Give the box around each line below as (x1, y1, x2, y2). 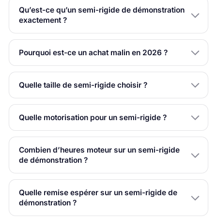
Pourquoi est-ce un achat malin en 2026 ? (18, 47, 168, 57)
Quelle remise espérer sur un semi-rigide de (18, 187, 177, 197)
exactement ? (18, 15, 67, 25)
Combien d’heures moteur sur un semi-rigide (18, 145, 180, 155)
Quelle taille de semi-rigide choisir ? (18, 80, 147, 90)
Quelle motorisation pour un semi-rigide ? (18, 112, 167, 122)
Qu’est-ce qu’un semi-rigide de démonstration (18, 5, 185, 15)
